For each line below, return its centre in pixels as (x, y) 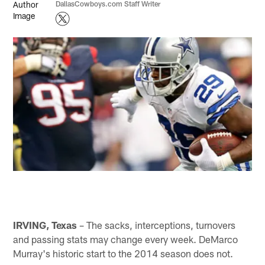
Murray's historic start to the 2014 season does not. (123, 253)
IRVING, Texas (45, 224)
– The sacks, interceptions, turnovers (156, 224)
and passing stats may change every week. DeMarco (126, 239)
